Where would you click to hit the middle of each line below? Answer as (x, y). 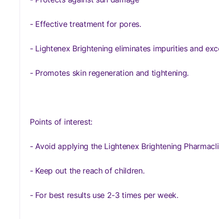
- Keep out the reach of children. (87, 171)
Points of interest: (61, 122)
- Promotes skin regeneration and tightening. (109, 73)
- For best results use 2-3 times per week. (104, 195)
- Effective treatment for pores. (86, 24)
